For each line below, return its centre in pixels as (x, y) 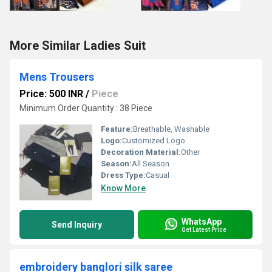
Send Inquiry (77, 225)
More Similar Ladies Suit (78, 46)
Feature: (117, 129)
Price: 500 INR (51, 94)
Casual (158, 175)
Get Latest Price (204, 229)
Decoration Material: (141, 152)
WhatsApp (202, 221)
